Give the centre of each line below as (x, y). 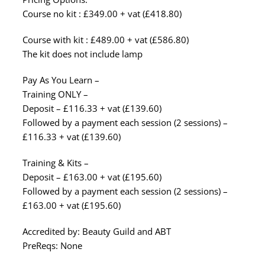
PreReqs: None (52, 245)
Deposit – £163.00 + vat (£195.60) (92, 177)
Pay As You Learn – (61, 80)
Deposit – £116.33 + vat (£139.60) (92, 108)
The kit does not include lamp (83, 54)
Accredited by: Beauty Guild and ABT (97, 231)
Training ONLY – (55, 94)
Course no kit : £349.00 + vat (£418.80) (102, 14)
